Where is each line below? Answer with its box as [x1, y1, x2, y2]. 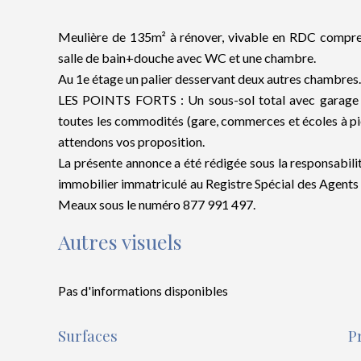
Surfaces [58, 326, 118, 346]
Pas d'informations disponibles [58, 283, 228, 298]
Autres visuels [58, 228, 182, 255]
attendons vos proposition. [58, 134, 205, 149]
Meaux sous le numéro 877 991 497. [58, 197, 255, 212]
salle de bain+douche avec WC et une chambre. [58, 50, 316, 65]
